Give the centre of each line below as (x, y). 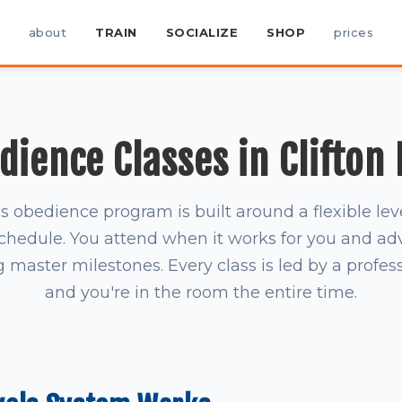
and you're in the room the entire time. (201, 293)
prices (354, 32)
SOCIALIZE (202, 32)
